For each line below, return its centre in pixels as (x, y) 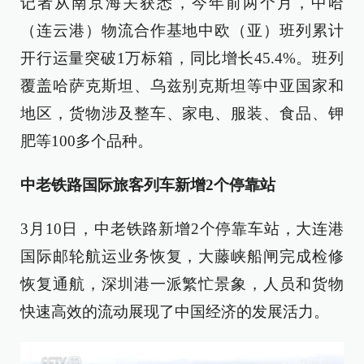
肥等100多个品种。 (87, 141)
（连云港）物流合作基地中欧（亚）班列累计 (182, 31)
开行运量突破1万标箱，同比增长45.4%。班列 (182, 58)
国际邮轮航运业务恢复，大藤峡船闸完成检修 (182, 257)
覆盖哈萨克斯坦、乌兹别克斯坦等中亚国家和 (182, 86)
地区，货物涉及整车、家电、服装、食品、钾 (182, 114)
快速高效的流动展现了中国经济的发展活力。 (175, 312)
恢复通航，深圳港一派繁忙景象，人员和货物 (182, 284)
